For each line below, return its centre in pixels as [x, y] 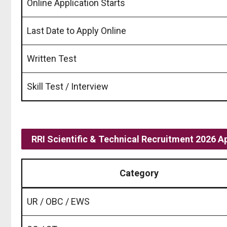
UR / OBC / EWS [58, 201]
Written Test [52, 58]
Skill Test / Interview [68, 86]
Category [139, 173]
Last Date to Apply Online [77, 30]
